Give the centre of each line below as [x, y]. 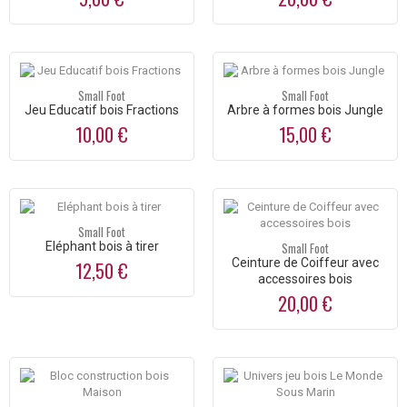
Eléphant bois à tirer [102, 247]
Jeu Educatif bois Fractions [102, 110]
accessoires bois [305, 279]
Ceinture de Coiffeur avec [305, 263]
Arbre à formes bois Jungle [305, 110]
